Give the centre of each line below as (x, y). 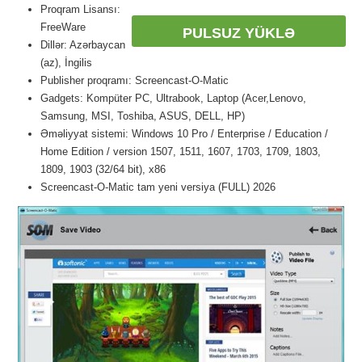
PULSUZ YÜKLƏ (239, 33)
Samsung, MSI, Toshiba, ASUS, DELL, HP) (143, 116)
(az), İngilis (66, 63)
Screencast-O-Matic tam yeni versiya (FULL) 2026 (158, 187)
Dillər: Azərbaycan (83, 45)
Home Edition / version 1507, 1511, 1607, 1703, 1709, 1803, (181, 152)
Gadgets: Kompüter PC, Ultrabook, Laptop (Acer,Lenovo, (173, 98)
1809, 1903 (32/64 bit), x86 (103, 169)
